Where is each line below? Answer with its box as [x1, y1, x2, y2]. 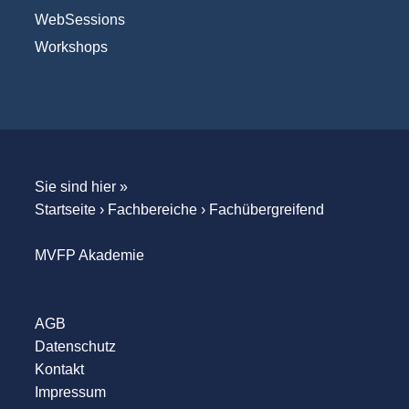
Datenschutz [34, 339, 116, 355]
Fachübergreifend [208, 202, 324, 218]
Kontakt [34, 362, 84, 378]
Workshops [34, 39, 108, 56]
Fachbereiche [107, 202, 197, 218]
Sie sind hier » [34, 179, 128, 195]
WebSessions [34, 12, 125, 28]
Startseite [34, 202, 96, 218]
